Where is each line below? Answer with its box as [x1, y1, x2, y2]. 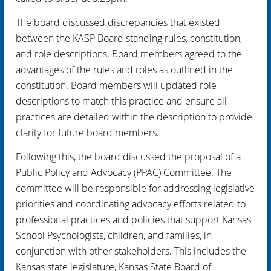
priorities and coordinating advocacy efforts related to [16, 197, 246, 211]
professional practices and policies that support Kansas [16, 212, 251, 226]
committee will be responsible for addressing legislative [16, 181, 255, 195]
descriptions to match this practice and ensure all [16, 94, 227, 108]
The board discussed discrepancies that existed [16, 15, 220, 29]
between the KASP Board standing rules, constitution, [16, 31, 242, 45]
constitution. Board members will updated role [16, 78, 217, 92]
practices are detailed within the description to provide [16, 109, 252, 123]
